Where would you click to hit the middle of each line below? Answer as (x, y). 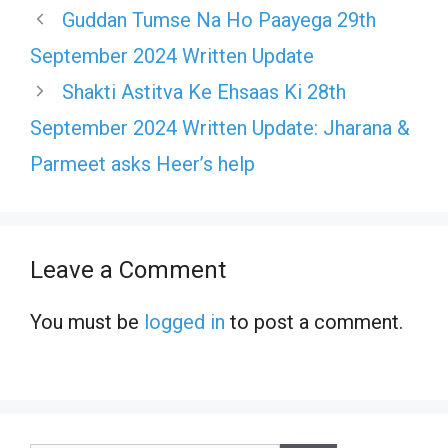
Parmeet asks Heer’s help (142, 163)
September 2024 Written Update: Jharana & (220, 127)
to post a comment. (314, 321)
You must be (87, 321)
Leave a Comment (128, 269)
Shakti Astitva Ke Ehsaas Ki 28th (204, 91)
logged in (184, 321)
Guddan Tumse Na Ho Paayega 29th (219, 19)
